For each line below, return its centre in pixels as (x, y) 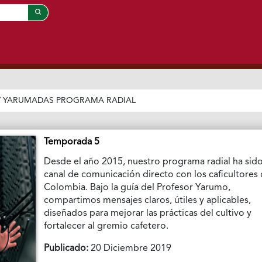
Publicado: (66, 249)
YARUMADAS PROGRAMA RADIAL (70, 101)
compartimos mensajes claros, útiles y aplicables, (148, 201)
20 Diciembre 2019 (130, 249)
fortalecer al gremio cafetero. (106, 227)
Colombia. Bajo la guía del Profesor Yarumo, (137, 188)
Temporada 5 (72, 142)
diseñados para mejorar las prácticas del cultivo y (148, 214)
